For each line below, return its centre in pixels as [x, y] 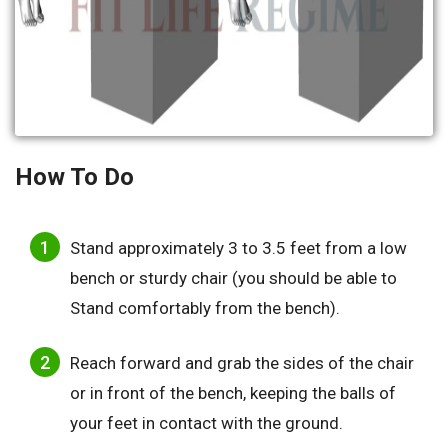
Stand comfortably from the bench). [205, 307]
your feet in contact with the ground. [206, 423]
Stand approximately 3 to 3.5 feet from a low [238, 247]
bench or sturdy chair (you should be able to [233, 277]
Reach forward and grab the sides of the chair [242, 363]
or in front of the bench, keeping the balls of [233, 393]
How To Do [74, 176]
